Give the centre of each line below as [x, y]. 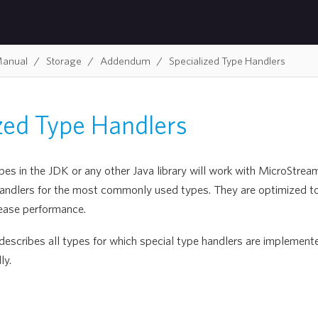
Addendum [125, 60]
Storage [64, 60]
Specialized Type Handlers [227, 60]
